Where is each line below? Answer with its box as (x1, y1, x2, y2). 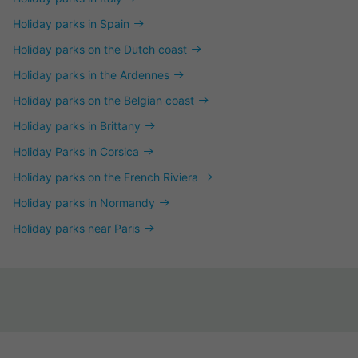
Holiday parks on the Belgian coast (13, 93, 194, 107)
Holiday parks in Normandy (13, 196, 155, 209)
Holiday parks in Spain (13, 17, 129, 30)
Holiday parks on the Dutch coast (13, 42, 187, 56)
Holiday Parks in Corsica (13, 145, 139, 158)
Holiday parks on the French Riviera (13, 170, 198, 184)
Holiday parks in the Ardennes (13, 68, 169, 82)
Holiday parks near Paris (13, 221, 140, 235)
